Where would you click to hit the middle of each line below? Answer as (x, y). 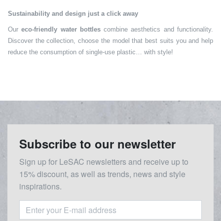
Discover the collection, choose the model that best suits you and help (110, 40)
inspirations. (40, 186)
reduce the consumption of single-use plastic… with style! (91, 52)
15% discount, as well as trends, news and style (102, 174)
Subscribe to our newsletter (97, 143)
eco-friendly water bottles (61, 29)
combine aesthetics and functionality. (157, 29)
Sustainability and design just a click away (73, 13)
